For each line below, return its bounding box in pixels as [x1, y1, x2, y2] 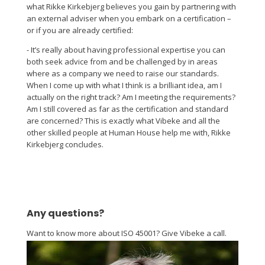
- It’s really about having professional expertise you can [26, 44, 225, 56]
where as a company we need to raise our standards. [26, 68, 219, 79]
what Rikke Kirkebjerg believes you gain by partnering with [26, 1, 236, 12]
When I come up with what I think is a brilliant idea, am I [26, 80, 222, 91]
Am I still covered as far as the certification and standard [26, 104, 228, 115]
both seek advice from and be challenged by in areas [26, 56, 218, 67]
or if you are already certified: [26, 25, 133, 36]
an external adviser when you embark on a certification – [26, 13, 231, 24]
